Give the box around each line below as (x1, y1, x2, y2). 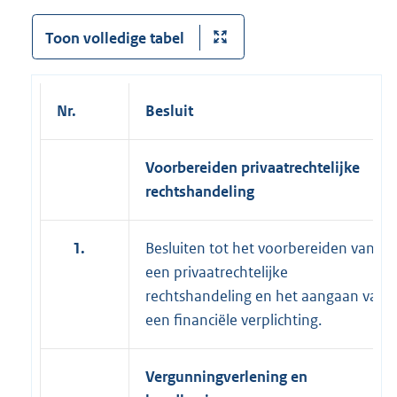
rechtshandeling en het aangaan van (145, 285, 386, 306)
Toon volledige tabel (44, 27, 184, 48)
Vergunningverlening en (145, 366, 307, 386)
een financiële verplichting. (145, 309, 322, 330)
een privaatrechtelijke (145, 261, 288, 282)
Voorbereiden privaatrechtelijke (145, 157, 360, 177)
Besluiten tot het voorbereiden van (145, 237, 375, 258)
